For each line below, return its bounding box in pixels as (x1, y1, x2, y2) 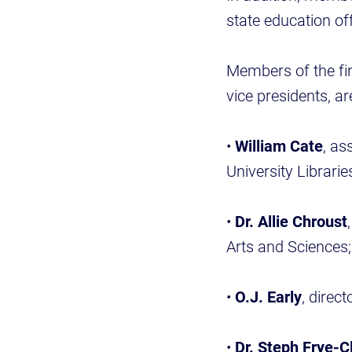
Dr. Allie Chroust (235, 211, 347, 232)
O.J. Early (235, 286, 302, 307)
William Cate (235, 135, 323, 156)
